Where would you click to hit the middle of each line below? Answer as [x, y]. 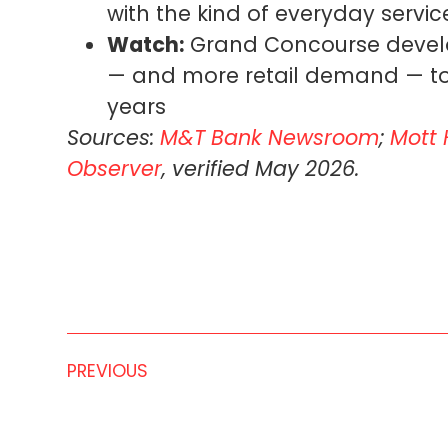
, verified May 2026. [261, 168]
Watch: [146, 44]
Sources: [114, 137]
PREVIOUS [108, 371]
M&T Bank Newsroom [270, 137]
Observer [115, 168]
